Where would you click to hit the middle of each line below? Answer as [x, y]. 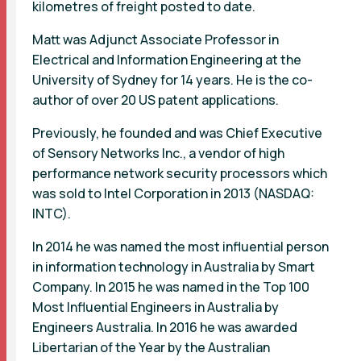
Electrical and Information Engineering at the [167, 59]
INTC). [52, 213]
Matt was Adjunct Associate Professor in [156, 39]
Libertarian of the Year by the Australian [151, 347]
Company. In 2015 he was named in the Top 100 [171, 286]
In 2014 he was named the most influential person [180, 246]
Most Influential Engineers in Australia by [156, 307]
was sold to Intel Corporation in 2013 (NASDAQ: [173, 193]
